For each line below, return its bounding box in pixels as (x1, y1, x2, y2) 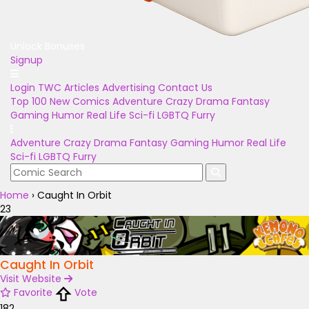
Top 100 (10, 94, 47, 108)
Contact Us (158, 81, 212, 94)
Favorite (14, 286, 52, 300)
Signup (10, 53, 43, 67)
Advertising (102, 81, 155, 94)
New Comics (50, 94, 110, 108)
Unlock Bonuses (10, 39, 85, 53)
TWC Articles (38, 81, 99, 94)
